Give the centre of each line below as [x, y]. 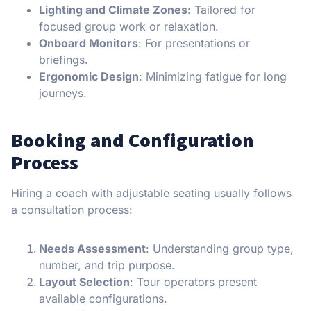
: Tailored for [221, 10]
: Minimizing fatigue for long [213, 77]
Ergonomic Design [89, 77]
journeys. [63, 93]
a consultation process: [72, 210]
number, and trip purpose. [107, 266]
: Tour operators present [193, 282]
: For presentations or [194, 43]
